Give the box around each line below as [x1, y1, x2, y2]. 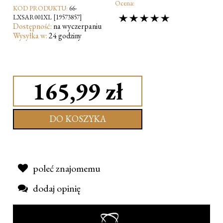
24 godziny [49, 30, 82, 41]
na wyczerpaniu [53, 20, 102, 31]
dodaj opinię [33, 182, 81, 195]
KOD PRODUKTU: [13, 3, 68, 12]
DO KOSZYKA [49, 113, 106, 125]
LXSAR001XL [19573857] [13, 12, 82, 21]
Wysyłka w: [13, 30, 47, 41]
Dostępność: [13, 20, 52, 31]
